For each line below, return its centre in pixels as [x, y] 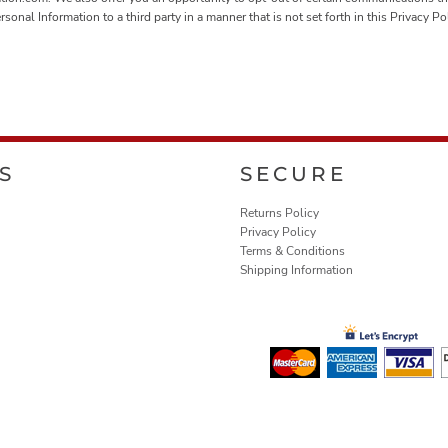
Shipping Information [296, 270]
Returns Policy [279, 213]
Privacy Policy [278, 232]
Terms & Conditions [292, 251]
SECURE [293, 174]
